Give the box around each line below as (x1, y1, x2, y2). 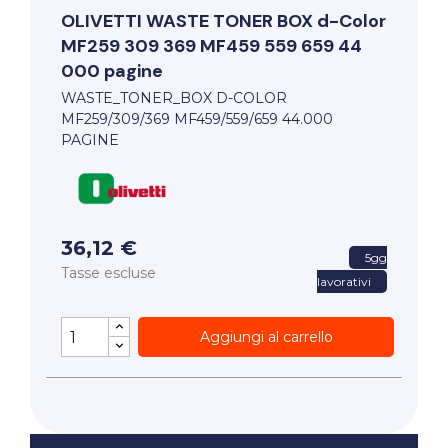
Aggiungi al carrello (199, 327, 333, 346)
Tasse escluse (61, 264, 156, 283)
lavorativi (316, 274, 371, 290)
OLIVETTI (61, 9, 146, 34)
